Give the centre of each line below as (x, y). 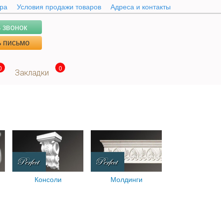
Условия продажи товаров (59, 6)
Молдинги (126, 179)
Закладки (32, 73)
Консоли (48, 179)
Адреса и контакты (141, 6)
